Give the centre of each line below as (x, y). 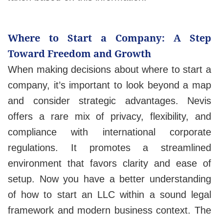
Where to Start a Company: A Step (109, 38)
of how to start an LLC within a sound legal (109, 195)
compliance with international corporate (109, 132)
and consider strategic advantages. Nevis (109, 101)
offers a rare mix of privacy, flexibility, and (109, 117)
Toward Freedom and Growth (81, 54)
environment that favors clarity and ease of (109, 164)
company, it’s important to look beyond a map (109, 85)
